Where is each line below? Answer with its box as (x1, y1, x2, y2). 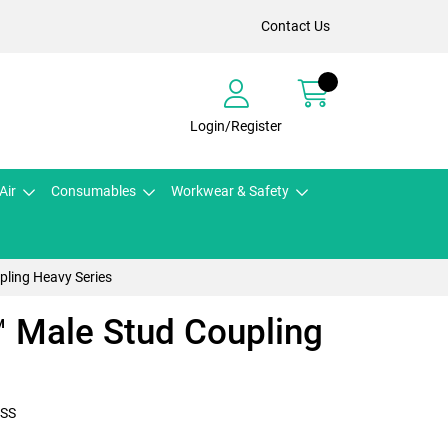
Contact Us (261, 18, 330, 34)
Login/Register (190, 117, 282, 134)
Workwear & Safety (171, 183, 289, 199)
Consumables (51, 183, 136, 199)
